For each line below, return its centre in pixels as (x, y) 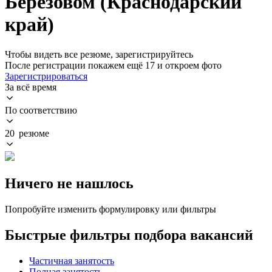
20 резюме (27, 133)
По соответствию (41, 110)
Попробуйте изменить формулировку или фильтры (110, 209)
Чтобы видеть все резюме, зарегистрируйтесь (99, 54)
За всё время (31, 87)
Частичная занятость (72, 260)
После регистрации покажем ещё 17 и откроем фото (113, 65)
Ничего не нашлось (69, 183)
